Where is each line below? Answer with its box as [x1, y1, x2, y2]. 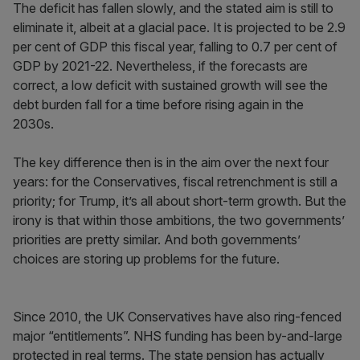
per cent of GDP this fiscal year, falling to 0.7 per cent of [13, 39, 337, 55]
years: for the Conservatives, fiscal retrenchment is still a [13, 174, 337, 190]
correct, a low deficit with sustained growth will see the [13, 77, 328, 93]
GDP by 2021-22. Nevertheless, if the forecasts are [13, 58, 308, 74]
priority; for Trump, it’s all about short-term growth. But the [13, 193, 346, 209]
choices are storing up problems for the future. [13, 251, 280, 267]
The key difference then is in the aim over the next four [13, 154, 329, 170]
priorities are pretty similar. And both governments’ [13, 231, 301, 247]
